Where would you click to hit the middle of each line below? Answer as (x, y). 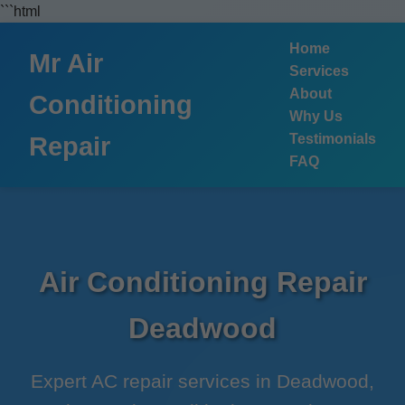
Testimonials (333, 139)
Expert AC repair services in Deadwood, (202, 381)
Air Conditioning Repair (202, 282)
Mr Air (66, 63)
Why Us (316, 116)
